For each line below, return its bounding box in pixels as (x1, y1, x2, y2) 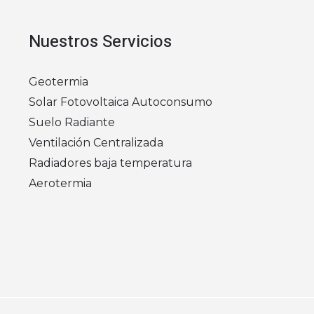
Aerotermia (28, 177, 92, 191)
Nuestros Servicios (28, 29, 172, 55)
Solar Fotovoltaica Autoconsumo (28, 95, 212, 109)
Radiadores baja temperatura (28, 156, 192, 170)
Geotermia (28, 75, 88, 89)
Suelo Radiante (28, 116, 115, 130)
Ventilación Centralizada (28, 136, 163, 150)
